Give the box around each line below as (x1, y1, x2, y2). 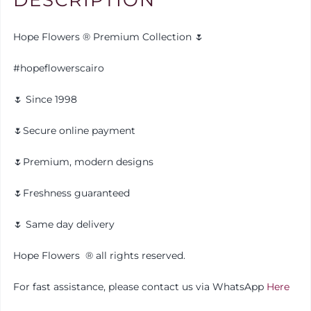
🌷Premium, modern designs (12, 155, 153, 169)
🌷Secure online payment (12, 124, 135, 137)
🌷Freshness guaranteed (12, 187, 130, 200)
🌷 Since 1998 (12, 93, 77, 106)
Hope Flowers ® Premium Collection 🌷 (12, 31, 204, 44)
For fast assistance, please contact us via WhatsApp (12, 280, 267, 294)
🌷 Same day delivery (12, 218, 115, 231)
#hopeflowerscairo (12, 62, 104, 75)
